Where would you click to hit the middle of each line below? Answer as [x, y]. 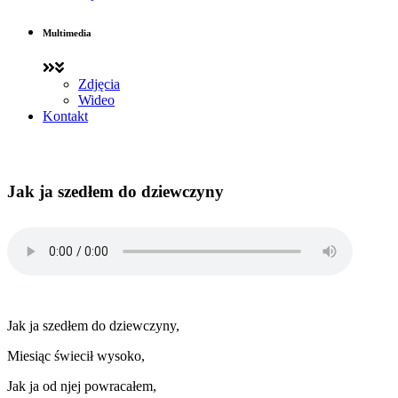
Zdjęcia [99, 84]
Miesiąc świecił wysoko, [76, 355]
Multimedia [67, 33]
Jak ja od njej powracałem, [82, 386]
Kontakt [65, 116]
